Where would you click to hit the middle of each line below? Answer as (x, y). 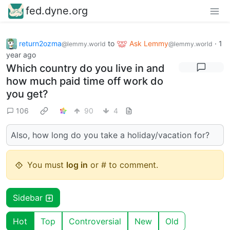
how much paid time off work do (85, 81)
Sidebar (29, 198)
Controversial (95, 222)
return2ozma (40, 43)
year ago (21, 55)
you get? (27, 94)
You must (47, 165)
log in (77, 165)
